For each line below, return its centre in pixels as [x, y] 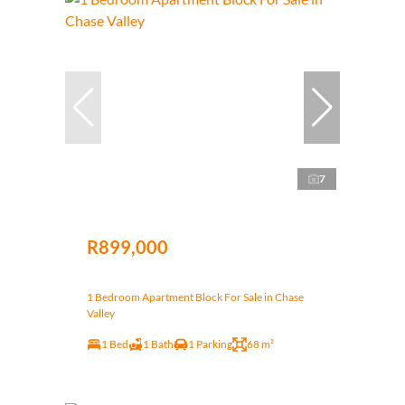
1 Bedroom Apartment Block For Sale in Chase [195, 297]
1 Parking [210, 344]
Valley [101, 314]
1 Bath [158, 344]
